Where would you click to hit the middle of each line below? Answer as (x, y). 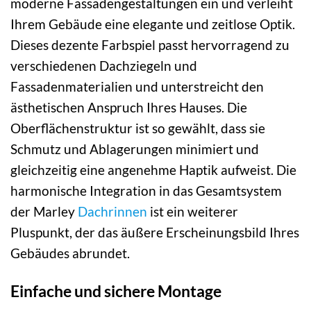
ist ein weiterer (193, 212)
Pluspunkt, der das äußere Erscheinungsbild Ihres (155, 233)
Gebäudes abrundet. (70, 253)
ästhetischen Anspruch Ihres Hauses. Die (129, 108)
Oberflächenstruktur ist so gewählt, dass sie (138, 128)
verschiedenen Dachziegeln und (104, 66)
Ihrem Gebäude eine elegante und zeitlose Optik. (153, 24)
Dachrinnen (112, 212)
